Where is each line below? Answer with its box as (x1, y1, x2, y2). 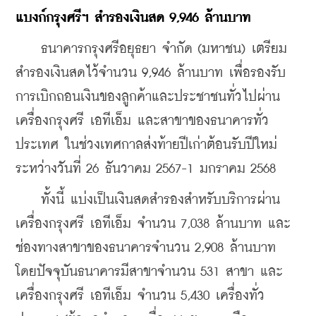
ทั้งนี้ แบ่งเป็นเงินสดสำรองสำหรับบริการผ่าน (16, 193, 280, 207)
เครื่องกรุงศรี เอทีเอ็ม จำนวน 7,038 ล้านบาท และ (16, 217, 291, 231)
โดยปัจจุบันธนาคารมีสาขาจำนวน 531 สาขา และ (16, 265, 283, 279)
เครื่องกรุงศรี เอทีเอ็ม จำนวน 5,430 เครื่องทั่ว (16, 288, 265, 303)
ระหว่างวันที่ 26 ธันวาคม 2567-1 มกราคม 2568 (16, 162, 276, 176)
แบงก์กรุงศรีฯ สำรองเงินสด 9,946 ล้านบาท (16, 11, 250, 25)
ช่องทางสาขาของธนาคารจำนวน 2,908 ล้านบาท (16, 241, 276, 255)
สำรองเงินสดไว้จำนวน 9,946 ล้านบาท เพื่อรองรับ (16, 66, 286, 80)
